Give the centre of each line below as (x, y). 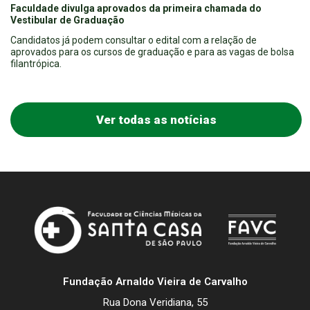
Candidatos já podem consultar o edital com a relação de (134, 40)
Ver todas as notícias (156, 120)
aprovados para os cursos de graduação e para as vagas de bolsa (152, 52)
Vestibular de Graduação (67, 20)
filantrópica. (36, 64)
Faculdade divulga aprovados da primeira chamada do (136, 9)
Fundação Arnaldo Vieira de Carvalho (155, 282)
